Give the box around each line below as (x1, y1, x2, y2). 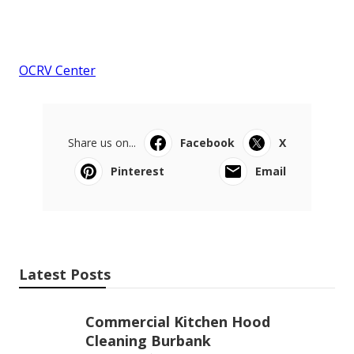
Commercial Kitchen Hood (85, 311, 270, 331)
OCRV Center (19, 61, 96, 79)
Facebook (180, 134, 235, 150)
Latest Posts (19, 264, 111, 284)
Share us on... (68, 134, 136, 150)
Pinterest (111, 163, 164, 179)
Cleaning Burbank (85, 330, 211, 350)
